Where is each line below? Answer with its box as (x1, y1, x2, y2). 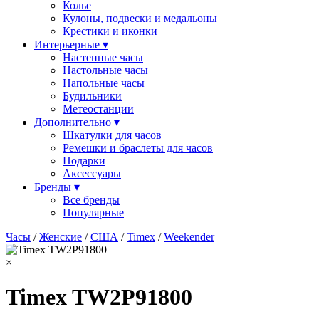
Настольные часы (63, 63, 148, 76)
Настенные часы (63, 51, 143, 63)
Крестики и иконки (63, 24, 157, 37)
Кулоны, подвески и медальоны (63, 11, 217, 24)
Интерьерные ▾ (34, 38, 108, 51)
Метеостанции (63, 102, 134, 115)
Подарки (63, 154, 105, 167)
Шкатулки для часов (63, 128, 162, 141)
